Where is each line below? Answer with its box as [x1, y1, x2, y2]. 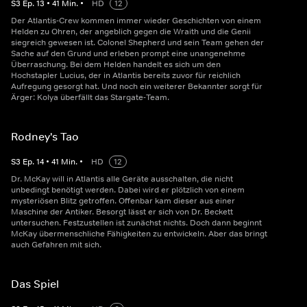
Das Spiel [11, 277, 59, 291]
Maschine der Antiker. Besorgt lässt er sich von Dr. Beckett [11, 206, 233, 217]
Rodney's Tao [11, 130, 79, 143]
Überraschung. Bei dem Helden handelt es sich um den [11, 59, 221, 70]
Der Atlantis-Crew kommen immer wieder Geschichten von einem [11, 15, 261, 26]
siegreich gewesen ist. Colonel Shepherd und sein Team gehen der [11, 37, 264, 48]
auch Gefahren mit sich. [11, 239, 101, 250]
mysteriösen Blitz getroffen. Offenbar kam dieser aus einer [11, 195, 235, 206]
